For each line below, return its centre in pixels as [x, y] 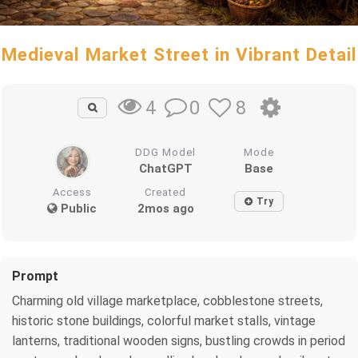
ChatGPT [165, 168]
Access [72, 192]
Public [78, 208]
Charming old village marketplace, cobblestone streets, [167, 300]
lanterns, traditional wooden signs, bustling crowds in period [179, 340]
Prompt [35, 276]
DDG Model [166, 152]
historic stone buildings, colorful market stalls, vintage [164, 320]
